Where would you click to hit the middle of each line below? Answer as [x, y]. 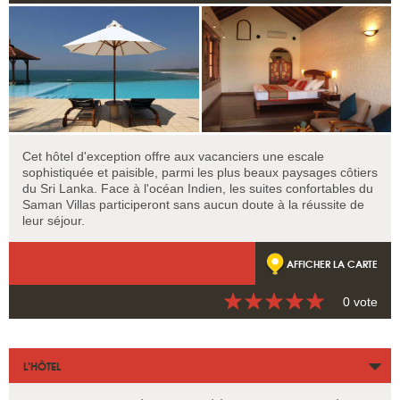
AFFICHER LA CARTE [332, 263]
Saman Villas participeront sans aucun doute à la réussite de [193, 204]
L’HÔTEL [42, 365]
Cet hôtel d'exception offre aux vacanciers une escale [173, 156]
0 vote [360, 301]
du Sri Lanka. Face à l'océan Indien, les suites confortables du [198, 188]
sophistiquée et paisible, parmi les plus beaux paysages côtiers [200, 172]
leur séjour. [54, 220]
